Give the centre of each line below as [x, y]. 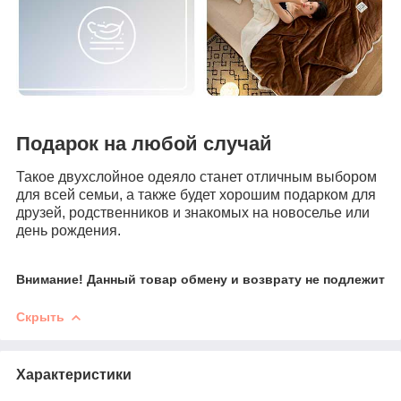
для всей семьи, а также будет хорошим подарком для [196, 195]
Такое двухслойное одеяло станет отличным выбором [196, 177]
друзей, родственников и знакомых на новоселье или [193, 213]
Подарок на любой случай [144, 144]
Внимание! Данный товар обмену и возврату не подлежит [200, 280]
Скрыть [40, 317]
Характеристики [74, 375]
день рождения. [68, 231]
